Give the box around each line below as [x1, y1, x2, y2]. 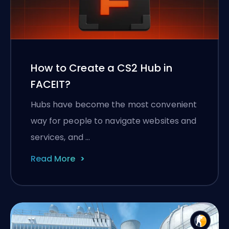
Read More [30, 152, 75, 165]
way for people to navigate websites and [30, 114, 197, 127]
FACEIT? [30, 77, 71, 91]
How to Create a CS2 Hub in [30, 60, 173, 75]
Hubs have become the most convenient [30, 98, 197, 110]
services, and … [30, 131, 90, 143]
